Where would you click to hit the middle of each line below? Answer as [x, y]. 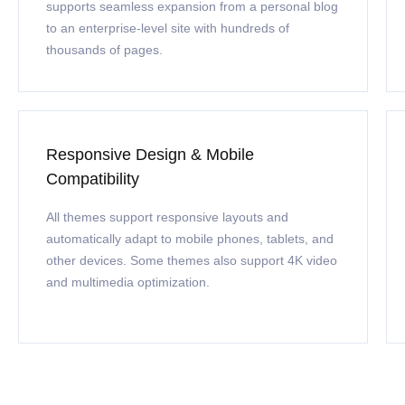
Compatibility [93, 179]
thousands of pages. [104, 50]
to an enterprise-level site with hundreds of [168, 28]
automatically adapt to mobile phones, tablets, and [190, 239]
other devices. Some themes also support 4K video [192, 260]
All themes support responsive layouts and [167, 217]
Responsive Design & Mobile [150, 155]
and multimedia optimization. [128, 282]
